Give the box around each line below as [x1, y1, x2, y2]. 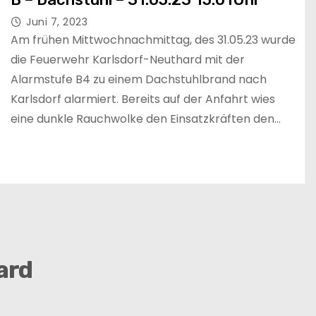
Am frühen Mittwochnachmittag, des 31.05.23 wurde [11, 32, 296, 49]
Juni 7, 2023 [26, 15, 87, 30]
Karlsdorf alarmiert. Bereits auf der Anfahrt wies [11, 91, 275, 108]
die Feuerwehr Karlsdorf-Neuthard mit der [11, 51, 245, 68]
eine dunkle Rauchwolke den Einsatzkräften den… [11, 111, 281, 128]
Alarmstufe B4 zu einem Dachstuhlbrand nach [11, 71, 267, 88]
